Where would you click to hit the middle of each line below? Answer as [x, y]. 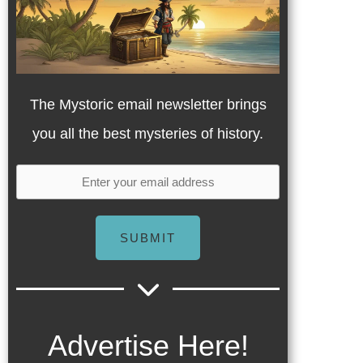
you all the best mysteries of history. [148, 134]
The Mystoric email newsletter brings [148, 105]
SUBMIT [148, 238]
